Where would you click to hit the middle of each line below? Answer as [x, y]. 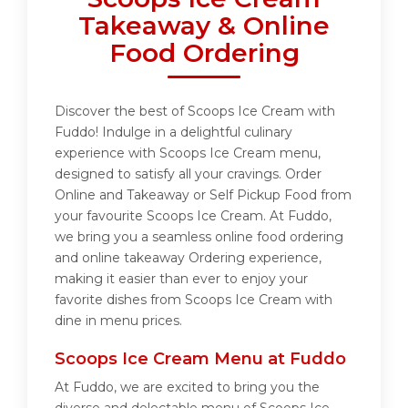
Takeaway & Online [204, 26]
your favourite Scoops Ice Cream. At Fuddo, [193, 216]
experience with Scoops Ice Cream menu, [188, 153]
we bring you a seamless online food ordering [199, 237]
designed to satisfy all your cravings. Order [188, 174]
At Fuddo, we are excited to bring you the [187, 388]
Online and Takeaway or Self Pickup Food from [203, 195]
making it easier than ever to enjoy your [181, 279]
